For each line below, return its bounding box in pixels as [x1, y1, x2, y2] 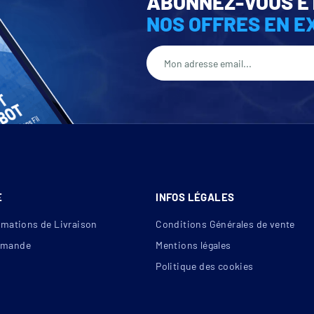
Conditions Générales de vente [156, 218, 295, 231]
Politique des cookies [156, 260, 254, 273]
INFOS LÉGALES [156, 191, 235, 204]
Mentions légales [156, 239, 231, 252]
